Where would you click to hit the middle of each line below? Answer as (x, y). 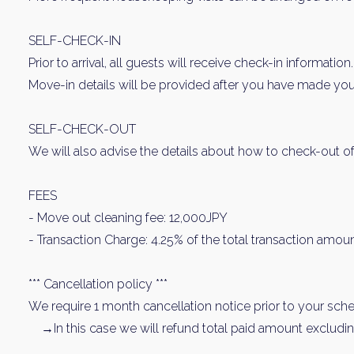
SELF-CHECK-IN (75, 41)
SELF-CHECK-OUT (82, 129)
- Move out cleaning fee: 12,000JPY (128, 218)
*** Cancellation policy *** (98, 284)
